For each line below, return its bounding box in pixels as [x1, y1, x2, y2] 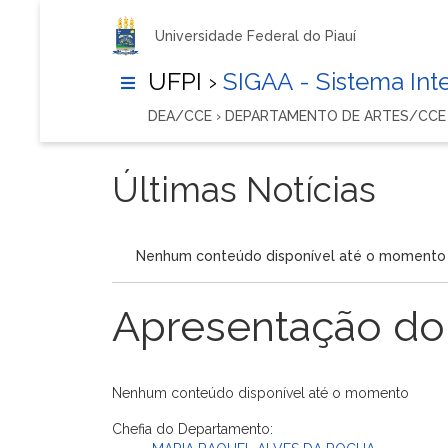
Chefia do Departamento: [112, 421, 273, 437]
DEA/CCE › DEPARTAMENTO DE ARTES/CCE [148, 108, 446, 124]
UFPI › [148, 67, 217, 96]
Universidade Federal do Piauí [154, 28, 356, 44]
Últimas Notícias [112, 169, 376, 210]
